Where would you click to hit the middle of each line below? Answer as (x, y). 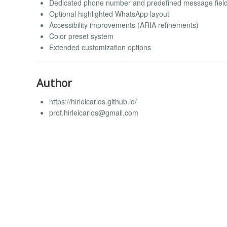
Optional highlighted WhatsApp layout (109, 14)
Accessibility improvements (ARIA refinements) (124, 25)
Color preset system (81, 36)
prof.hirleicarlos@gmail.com (94, 112)
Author (54, 83)
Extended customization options (100, 47)
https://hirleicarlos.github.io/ (93, 101)
